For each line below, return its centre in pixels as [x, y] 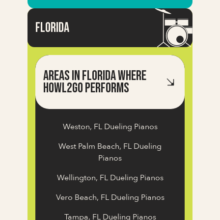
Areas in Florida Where [95, 76]
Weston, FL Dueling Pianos [110, 127]
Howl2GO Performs [86, 88]
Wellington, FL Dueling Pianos [110, 178]
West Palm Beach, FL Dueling [110, 147]
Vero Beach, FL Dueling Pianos [110, 198]
